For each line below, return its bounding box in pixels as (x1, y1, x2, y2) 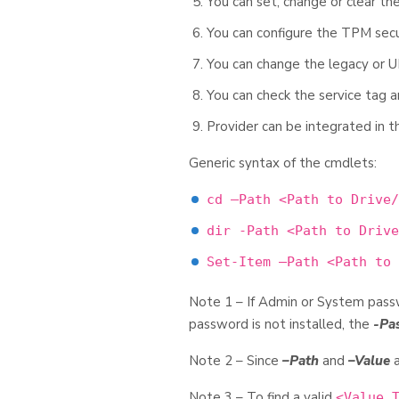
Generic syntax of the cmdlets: (189, 154, 377, 172)
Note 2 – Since (189, 352, 282, 370)
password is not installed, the (189, 315, 373, 333)
